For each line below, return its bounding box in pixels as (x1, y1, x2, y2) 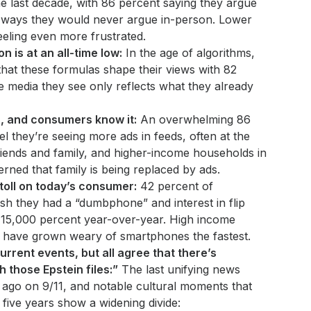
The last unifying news (117, 262, 240, 276)
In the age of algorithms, (121, 46, 255, 60)
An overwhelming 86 (136, 112, 251, 126)
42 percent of (136, 179, 213, 193)
